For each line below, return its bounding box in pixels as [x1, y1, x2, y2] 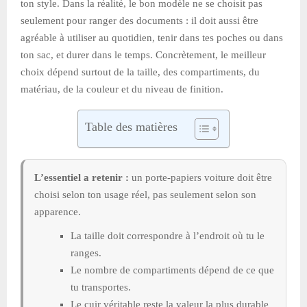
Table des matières [85, 119, 177, 134]
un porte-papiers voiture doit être [129, 171, 272, 183]
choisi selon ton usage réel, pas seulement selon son [34, 188, 256, 200]
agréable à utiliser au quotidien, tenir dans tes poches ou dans [21, 32, 283, 43]
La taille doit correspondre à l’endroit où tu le [71, 230, 265, 241]
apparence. [34, 206, 81, 217]
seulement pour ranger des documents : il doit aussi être [21, 14, 258, 26]
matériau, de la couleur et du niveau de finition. [21, 83, 223, 95]
